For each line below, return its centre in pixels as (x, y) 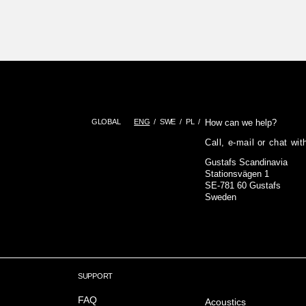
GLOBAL (106, 122)
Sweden (221, 197)
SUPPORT (95, 276)
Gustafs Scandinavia (246, 162)
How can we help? (241, 123)
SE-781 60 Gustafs (243, 185)
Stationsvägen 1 (237, 174)
